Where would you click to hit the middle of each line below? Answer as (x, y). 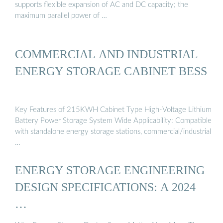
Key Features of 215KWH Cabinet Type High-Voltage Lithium (113, 110)
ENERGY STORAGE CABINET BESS (111, 71)
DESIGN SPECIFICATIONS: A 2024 (105, 187)
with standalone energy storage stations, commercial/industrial (113, 131)
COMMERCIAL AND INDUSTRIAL (107, 54)
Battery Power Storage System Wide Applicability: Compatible (113, 120)
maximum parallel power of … (61, 15)
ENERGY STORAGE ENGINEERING (110, 170)
